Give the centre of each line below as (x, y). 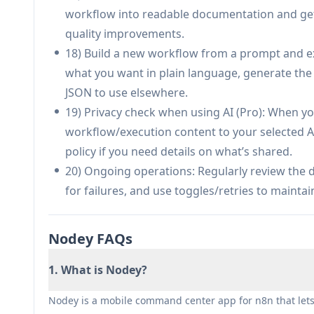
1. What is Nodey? (98, 270)
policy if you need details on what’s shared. (179, 151)
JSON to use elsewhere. (127, 93)
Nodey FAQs (90, 239)
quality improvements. (125, 34)
